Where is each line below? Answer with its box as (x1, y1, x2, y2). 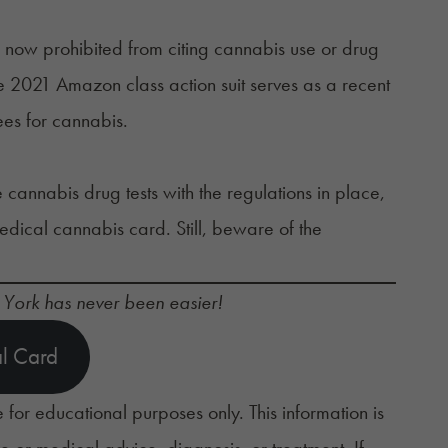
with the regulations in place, (157, 178, 385, 205)
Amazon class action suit (55, 70, 245, 97)
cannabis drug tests (7, 178, 158, 205)
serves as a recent (244, 70, 390, 97)
